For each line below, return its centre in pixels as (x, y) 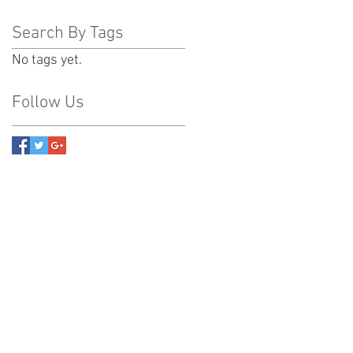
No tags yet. (47, 61)
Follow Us (48, 103)
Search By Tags (68, 34)
